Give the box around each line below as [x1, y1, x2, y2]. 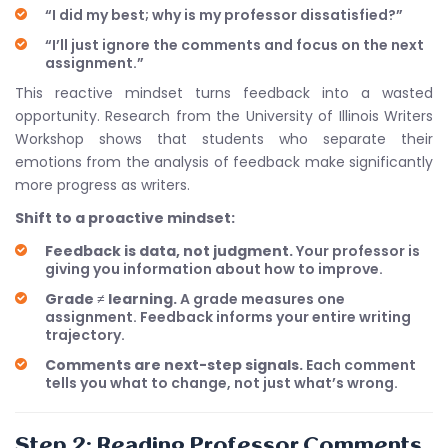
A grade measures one [177, 289, 345, 309]
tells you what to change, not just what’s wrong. [45, 373, 398, 393]
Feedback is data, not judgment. [45, 241, 293, 261]
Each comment [303, 355, 416, 375]
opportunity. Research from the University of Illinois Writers [15, 106, 433, 126]
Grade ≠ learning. [45, 289, 177, 309]
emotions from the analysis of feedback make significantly [15, 152, 433, 172]
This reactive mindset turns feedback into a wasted [15, 83, 433, 103]
